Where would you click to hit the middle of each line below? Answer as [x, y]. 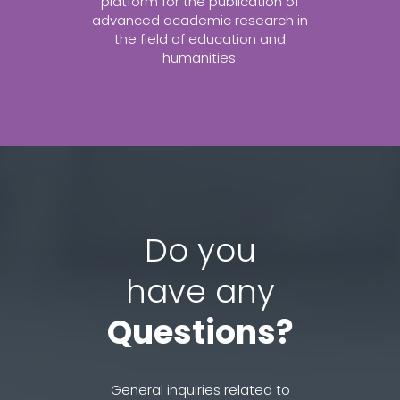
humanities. [200, 58]
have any [200, 292]
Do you [200, 250]
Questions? [200, 333]
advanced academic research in [200, 20]
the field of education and [200, 39]
